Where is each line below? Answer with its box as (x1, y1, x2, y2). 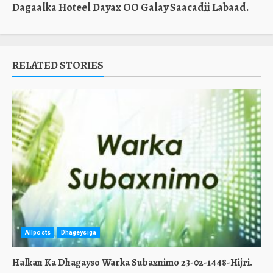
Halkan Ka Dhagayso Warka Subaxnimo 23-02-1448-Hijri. (12, 256, 252, 269)
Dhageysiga (60, 229, 96, 236)
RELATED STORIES (12, 58, 104, 73)
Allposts (25, 229, 51, 236)
